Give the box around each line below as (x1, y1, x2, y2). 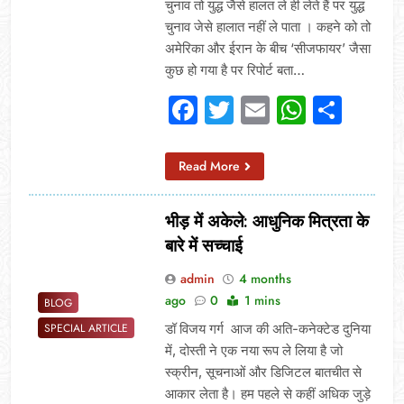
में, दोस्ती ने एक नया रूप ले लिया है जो (164, 341, 343, 359)
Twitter (233, 91, 327, 127)
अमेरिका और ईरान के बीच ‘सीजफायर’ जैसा (164, 39, 371, 57)
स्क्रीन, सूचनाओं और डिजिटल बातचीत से (164, 363, 362, 381)
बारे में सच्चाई (164, 234, 247, 256)
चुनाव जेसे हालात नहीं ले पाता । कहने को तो (164, 17, 371, 35)
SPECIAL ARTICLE (44, 320, 128, 337)
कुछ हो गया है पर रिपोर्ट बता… (164, 60, 305, 78)
